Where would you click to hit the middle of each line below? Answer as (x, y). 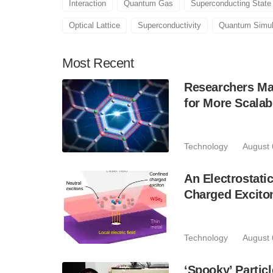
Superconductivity (169, 25)
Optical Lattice (94, 25)
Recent (114, 63)
